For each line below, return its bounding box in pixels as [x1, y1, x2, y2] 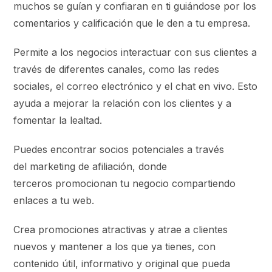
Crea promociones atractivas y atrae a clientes [13, 223, 228, 236]
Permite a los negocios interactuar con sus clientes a [13, 46, 257, 58]
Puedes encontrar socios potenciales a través [13, 143, 225, 155]
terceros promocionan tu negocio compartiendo [13, 177, 236, 189]
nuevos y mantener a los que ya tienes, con [13, 240, 216, 253]
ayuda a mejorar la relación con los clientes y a [13, 97, 232, 109]
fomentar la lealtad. [13, 114, 103, 126]
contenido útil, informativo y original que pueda [13, 257, 231, 270]
